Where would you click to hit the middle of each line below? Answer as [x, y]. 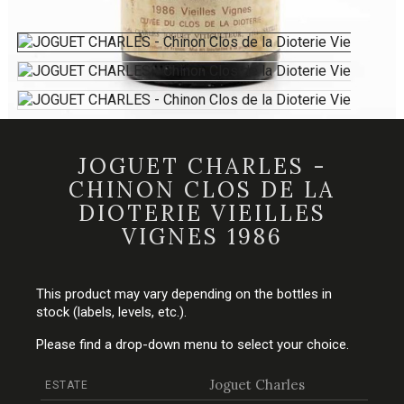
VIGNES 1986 [202, 237]
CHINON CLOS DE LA [202, 190]
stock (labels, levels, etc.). [113, 312]
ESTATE [67, 386]
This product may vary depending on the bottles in [184, 294]
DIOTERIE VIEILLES [202, 214]
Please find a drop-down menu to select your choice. [193, 345]
